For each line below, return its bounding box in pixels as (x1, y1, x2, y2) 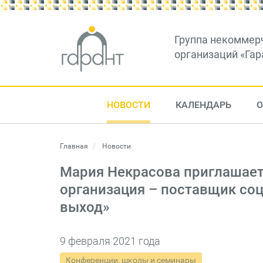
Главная (60, 142, 88, 150)
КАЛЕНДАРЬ (175, 99, 231, 110)
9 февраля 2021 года (60, 235, 160, 247)
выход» (60, 199, 110, 215)
